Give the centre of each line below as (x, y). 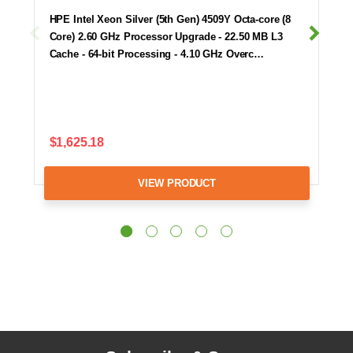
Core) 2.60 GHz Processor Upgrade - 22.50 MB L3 (166, 37)
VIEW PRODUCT (176, 183)
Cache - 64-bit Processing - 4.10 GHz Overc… (157, 54)
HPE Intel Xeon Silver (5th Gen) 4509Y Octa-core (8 (170, 20)
